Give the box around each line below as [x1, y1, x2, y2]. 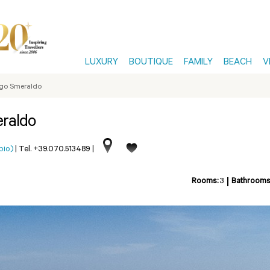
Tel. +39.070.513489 [19, 145, 90, 154]
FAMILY [184, 58, 213, 68]
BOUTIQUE [129, 58, 173, 68]
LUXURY [85, 58, 118, 68]
